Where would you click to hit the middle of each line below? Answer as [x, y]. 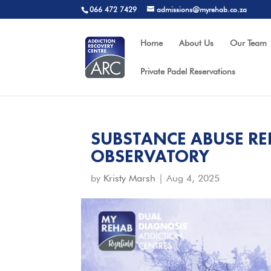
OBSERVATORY [150, 156]
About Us [197, 43]
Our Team [249, 43]
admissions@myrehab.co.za [202, 9]
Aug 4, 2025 [193, 178]
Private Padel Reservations [188, 71]
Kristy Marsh [130, 178]
